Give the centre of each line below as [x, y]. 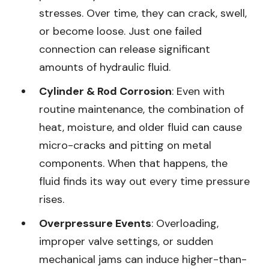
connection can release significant [125, 49]
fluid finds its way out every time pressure [144, 181]
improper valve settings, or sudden [126, 241]
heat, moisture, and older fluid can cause [141, 127]
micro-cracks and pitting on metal [125, 145]
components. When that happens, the [133, 163]
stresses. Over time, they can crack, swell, [143, 13]
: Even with [198, 91]
